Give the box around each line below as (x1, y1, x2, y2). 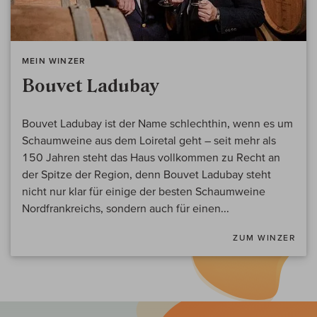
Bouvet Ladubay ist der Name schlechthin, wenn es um (22, 117, 293, 130)
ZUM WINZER (233, 233, 295, 243)
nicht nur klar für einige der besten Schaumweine (22, 185, 265, 198)
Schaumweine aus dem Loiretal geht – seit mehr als (22, 134, 276, 147)
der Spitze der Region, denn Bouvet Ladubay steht (22, 168, 271, 181)
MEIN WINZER (22, 56, 86, 66)
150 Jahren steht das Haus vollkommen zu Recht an (22, 151, 280, 164)
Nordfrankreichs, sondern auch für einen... (22, 202, 229, 215)
